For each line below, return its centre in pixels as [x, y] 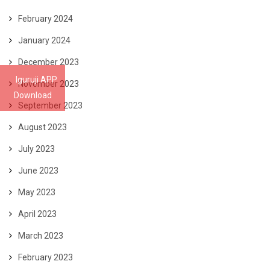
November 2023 [49, 83]
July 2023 [36, 149]
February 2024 [46, 18]
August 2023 [42, 127]
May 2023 [37, 192]
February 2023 [46, 257]
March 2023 [41, 235]
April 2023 [37, 214]
